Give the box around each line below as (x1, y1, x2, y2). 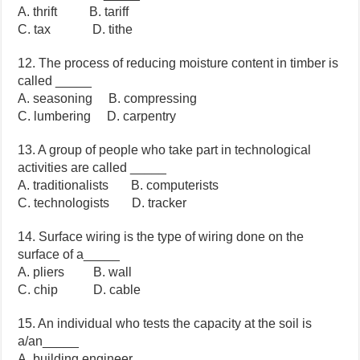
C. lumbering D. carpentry (18, 109, 177, 124)
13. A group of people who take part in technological (18, 143, 312, 157)
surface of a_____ (18, 247, 121, 262)
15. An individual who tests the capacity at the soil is (18, 317, 313, 331)
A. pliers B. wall (18, 265, 133, 280)
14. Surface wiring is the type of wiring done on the (18, 230, 305, 244)
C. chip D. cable (18, 283, 141, 297)
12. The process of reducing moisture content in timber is (18, 56, 339, 71)
